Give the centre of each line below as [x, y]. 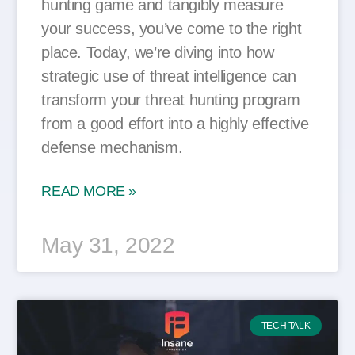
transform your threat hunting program [171, 100]
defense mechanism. [112, 148]
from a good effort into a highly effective [175, 124]
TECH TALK [286, 326]
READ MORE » [89, 191]
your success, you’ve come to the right [172, 29]
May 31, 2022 [108, 246]
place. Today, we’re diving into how [158, 53]
